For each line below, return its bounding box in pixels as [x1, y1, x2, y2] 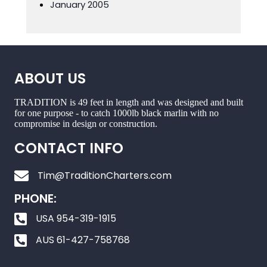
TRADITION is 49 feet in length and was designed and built [14, 97, 243, 107]
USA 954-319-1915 [36, 212, 116, 225]
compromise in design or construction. [14, 119, 157, 129]
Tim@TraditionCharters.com [38, 169, 172, 182]
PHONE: [14, 190, 57, 207]
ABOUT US [14, 69, 86, 88]
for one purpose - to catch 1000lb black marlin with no [14, 108, 219, 118]
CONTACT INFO [14, 138, 123, 158]
